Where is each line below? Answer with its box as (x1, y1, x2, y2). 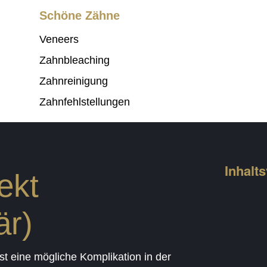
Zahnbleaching (39, 54, 110, 67)
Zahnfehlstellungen (39, 96, 130, 108)
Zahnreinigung (39, 75, 108, 88)
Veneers (39, 33, 79, 46)
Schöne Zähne (39, 9, 120, 23)
